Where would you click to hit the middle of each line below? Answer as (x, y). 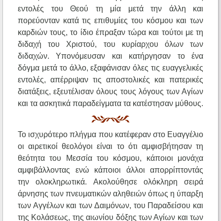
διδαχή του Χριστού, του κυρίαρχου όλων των (110, 44)
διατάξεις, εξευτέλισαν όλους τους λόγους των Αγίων (110, 92)
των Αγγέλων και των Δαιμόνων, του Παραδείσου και (110, 206)
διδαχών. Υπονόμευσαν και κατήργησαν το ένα (110, 56)
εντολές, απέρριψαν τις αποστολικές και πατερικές (110, 80)
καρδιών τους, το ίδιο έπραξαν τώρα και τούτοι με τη (110, 33)
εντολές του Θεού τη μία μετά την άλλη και (110, 9)
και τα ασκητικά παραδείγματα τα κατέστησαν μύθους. (110, 104)
